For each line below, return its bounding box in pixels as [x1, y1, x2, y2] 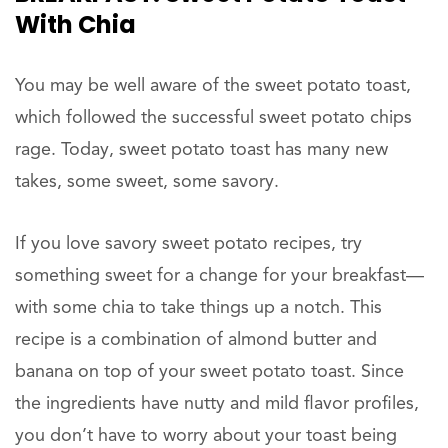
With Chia [15, 8, 136, 42]
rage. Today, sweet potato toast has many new [15, 141, 388, 160]
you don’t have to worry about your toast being [15, 427, 397, 446]
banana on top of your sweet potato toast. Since [15, 363, 404, 382]
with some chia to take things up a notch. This [15, 299, 382, 318]
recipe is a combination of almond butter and [15, 331, 377, 350]
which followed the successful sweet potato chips [15, 109, 412, 128]
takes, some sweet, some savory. [15, 173, 279, 192]
